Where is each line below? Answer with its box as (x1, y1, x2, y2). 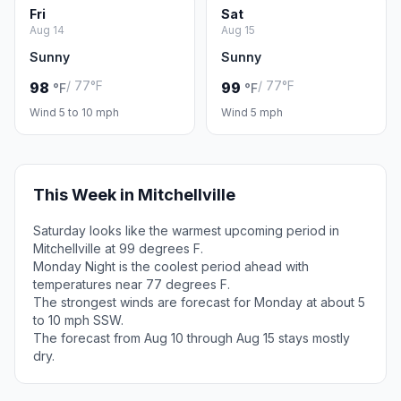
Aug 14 (30, 23, 64, 37)
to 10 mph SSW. (33, 312, 124, 328)
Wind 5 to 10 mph (30, 106, 119, 119)
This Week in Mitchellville (33, 185, 235, 204)
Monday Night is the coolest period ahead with (33, 259, 309, 274)
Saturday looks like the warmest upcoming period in (33, 223, 339, 238)
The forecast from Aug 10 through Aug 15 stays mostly (33, 330, 350, 346)
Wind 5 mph (221, 106, 283, 119)
